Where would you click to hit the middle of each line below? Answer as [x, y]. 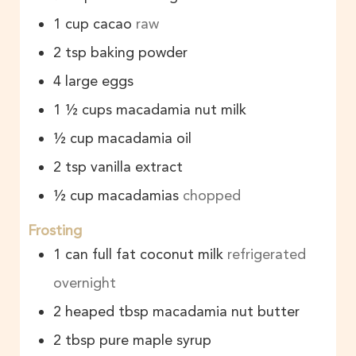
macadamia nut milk [183, 110]
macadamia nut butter [226, 311]
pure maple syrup [155, 340]
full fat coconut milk [158, 254]
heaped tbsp [107, 311]
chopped [212, 196]
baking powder [139, 53]
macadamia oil [145, 139]
